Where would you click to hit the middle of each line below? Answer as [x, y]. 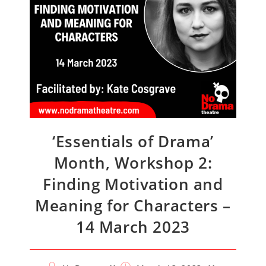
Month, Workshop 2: [133, 163]
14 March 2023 [133, 227]
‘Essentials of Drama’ [133, 141]
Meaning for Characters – [133, 205]
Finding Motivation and [133, 184]
